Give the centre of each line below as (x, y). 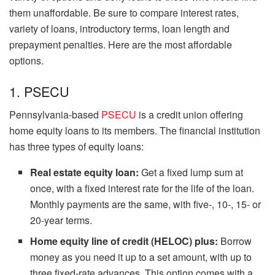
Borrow (236, 241)
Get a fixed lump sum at (191, 172)
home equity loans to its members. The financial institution (135, 131)
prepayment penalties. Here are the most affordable (121, 45)
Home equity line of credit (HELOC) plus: (126, 241)
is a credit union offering (191, 115)
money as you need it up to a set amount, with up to (141, 257)
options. (26, 61)
